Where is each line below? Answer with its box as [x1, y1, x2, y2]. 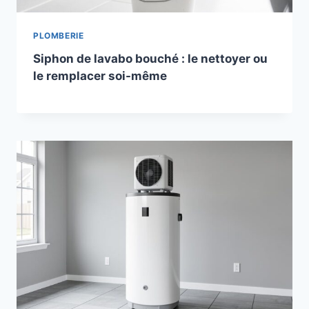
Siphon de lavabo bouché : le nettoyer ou [33, 52, 268, 66]
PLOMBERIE [33, 30, 84, 41]
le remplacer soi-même [33, 69, 167, 83]
